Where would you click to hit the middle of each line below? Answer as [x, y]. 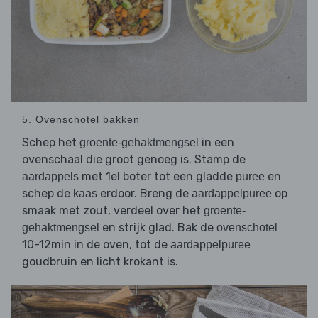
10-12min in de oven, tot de [96, 245]
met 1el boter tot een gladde [157, 177]
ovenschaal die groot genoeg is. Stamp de [134, 160]
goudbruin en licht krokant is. [100, 262]
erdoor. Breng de [144, 194]
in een [216, 143]
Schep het [51, 143]
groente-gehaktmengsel [139, 143]
